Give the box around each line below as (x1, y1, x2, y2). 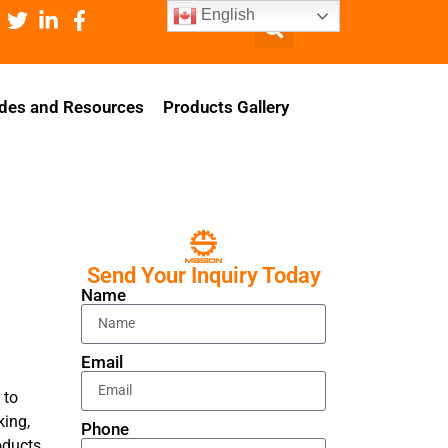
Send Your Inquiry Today (86, 262, 321, 288)
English (197, 6, 256, 24)
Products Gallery (163, 97, 289, 117)
